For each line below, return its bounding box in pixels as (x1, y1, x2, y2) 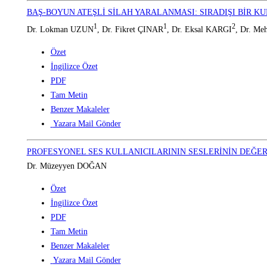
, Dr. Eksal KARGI (166, 24, 232, 34)
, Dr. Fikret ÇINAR (97, 24, 163, 34)
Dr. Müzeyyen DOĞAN (26, 161, 107, 170)
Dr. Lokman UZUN (26, 24, 94, 34)
